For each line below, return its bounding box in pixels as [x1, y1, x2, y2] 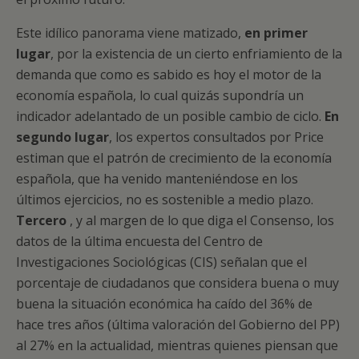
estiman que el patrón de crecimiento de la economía [16, 149, 332, 167]
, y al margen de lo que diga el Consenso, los [70, 212, 334, 229]
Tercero [16, 212, 70, 229]
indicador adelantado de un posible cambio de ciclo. [16, 107, 325, 125]
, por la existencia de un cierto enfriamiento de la [50, 45, 342, 63]
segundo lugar [16, 128, 109, 146]
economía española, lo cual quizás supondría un [16, 87, 304, 104]
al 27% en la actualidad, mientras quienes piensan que [16, 337, 338, 354]
